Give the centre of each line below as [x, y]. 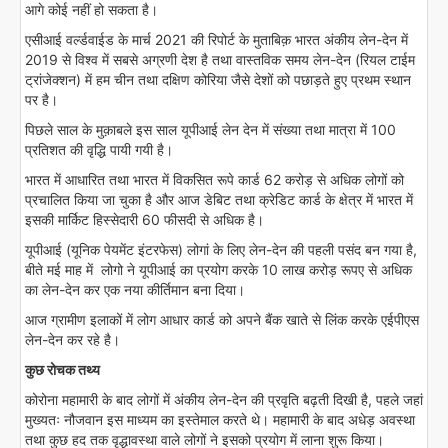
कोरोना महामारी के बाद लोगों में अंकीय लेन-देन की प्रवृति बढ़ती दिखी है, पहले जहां [224, 399]
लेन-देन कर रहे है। [72, 339]
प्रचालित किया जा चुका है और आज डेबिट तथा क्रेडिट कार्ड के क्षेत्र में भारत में [219, 199]
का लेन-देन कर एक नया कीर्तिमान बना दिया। [137, 289]
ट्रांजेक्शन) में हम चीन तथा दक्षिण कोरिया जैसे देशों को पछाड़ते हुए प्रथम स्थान [218, 79]
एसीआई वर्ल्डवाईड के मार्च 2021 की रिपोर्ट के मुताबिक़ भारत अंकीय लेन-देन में [216, 39]
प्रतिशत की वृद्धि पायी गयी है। [99, 149]
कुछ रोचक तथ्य [62, 369]
